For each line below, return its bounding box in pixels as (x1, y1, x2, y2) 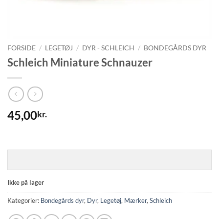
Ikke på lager (7, 178, 44, 187)
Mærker (124, 196, 147, 204)
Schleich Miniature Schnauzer (7, 55, 153, 69)
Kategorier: (7, 196, 41, 204)
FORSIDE (7, 44, 36, 52)
